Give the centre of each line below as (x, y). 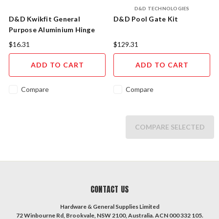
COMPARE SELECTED (170, 127)
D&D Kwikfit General (44, 19)
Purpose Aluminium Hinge (52, 30)
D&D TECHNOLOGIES (162, 9)
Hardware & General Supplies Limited (109, 207)
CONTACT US (109, 189)
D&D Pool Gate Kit (146, 19)
